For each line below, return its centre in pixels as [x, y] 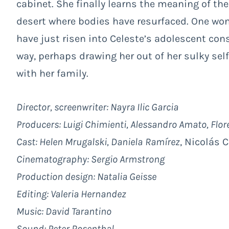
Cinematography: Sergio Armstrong [90, 159]
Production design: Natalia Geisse [86, 176]
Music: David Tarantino [64, 211]
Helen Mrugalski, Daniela [91, 142]
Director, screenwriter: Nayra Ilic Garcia [97, 107]
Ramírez [163, 142]
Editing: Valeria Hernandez [71, 194]
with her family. [52, 73]
